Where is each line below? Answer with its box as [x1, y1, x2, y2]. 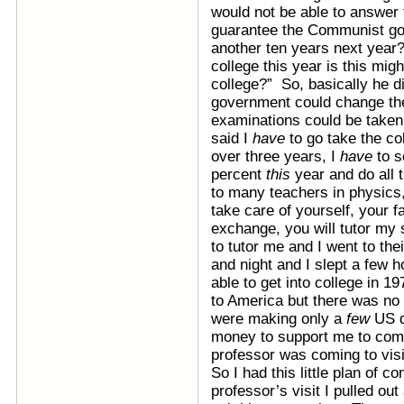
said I [211, 130, 252, 147]
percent [211, 166, 266, 183]
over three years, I [211, 148, 340, 165]
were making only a [211, 310, 346, 327]
